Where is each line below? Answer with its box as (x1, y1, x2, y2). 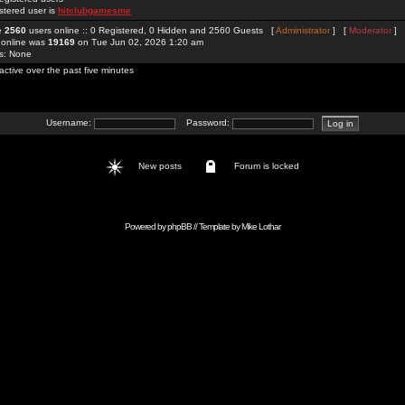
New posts (136, 161, 190, 172)
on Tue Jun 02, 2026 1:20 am (75, 37, 203, 47)
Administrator (276, 25, 330, 35)
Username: (45, 118, 94, 128)
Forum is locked (231, 161, 310, 172)
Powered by (124, 221, 167, 231)
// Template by (191, 221, 241, 231)
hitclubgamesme (58, 5, 131, 15)
